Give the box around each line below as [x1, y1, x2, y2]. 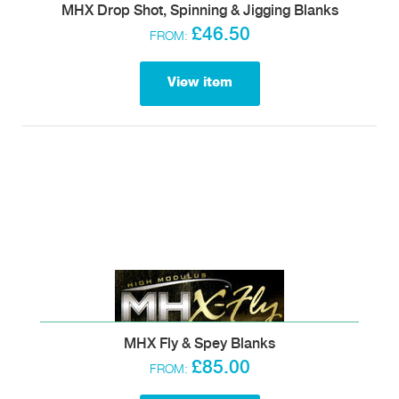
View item [167, 75, 232, 90]
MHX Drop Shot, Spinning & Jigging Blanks [61, 3, 338, 19]
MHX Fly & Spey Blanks [124, 336, 275, 352]
